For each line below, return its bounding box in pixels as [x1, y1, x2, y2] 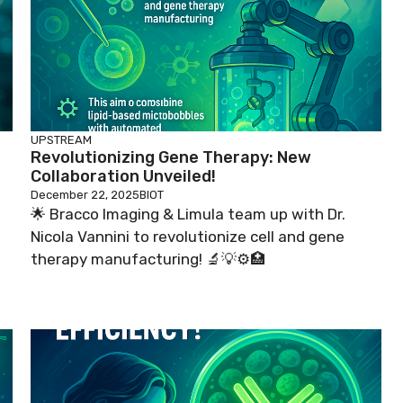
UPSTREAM [31, 133, 92, 147]
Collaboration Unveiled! [31, 166, 216, 186]
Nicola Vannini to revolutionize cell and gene [31, 228, 345, 246]
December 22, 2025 [31, 188, 139, 201]
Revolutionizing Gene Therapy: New [31, 148, 311, 167]
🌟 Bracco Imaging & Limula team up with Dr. [31, 205, 345, 223]
